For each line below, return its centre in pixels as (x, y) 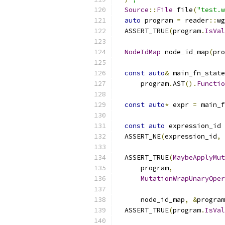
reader (195, 20)
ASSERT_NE (139, 136)
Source (137, 10)
